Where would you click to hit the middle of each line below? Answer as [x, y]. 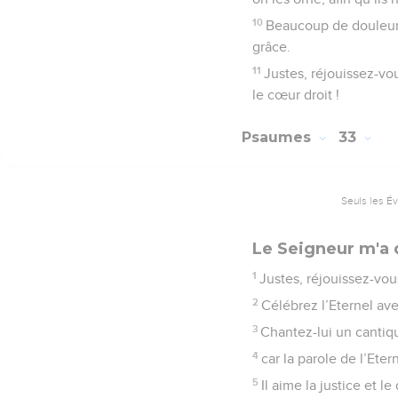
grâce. [271, 47]
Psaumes [279, 138]
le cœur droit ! [296, 95]
